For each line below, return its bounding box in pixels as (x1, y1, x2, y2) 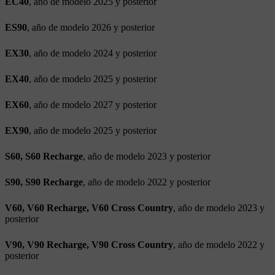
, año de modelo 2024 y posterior (29, 47, 157, 58)
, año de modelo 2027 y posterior (29, 99, 157, 110)
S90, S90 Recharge (5, 176, 83, 187)
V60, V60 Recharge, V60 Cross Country (5, 202, 173, 213)
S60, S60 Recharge (5, 150, 83, 161)
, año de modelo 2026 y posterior (27, 21, 155, 33)
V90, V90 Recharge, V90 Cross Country (5, 239, 173, 250)
